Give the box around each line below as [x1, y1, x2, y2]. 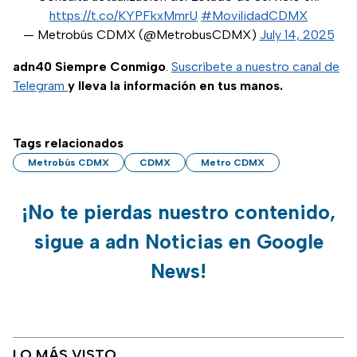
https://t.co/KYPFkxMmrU [49, 8, 198, 24]
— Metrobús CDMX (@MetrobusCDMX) [22, 27, 260, 43]
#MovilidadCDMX [201, 8, 308, 24]
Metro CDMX [201, 157, 265, 169]
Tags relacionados [13, 135, 124, 151]
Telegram [13, 78, 68, 94]
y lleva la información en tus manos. [68, 78, 283, 94]
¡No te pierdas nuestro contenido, [22, 200, 335, 225]
